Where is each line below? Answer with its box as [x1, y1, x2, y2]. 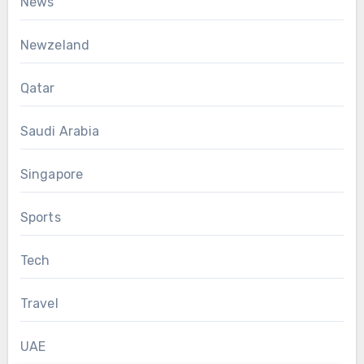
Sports [19, 210, 61, 226]
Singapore [19, 167, 84, 183]
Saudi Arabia [19, 123, 99, 140]
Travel [19, 296, 58, 312]
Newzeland [19, 37, 90, 54]
